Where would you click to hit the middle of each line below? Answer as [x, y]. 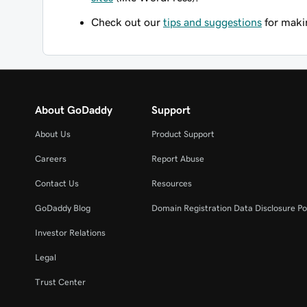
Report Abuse [178, 159]
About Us [53, 134]
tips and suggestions [212, 22]
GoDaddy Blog [63, 208]
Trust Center [60, 282]
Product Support [183, 134]
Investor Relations [70, 233]
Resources [172, 183]
